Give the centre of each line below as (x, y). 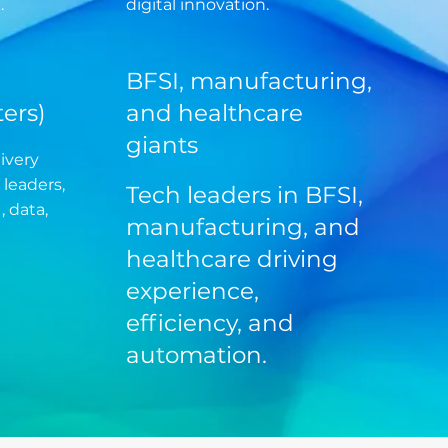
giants (161, 145)
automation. (196, 355)
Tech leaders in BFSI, (244, 195)
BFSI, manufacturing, (248, 81)
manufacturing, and (242, 227)
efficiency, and (209, 323)
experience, (192, 291)
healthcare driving (231, 259)
